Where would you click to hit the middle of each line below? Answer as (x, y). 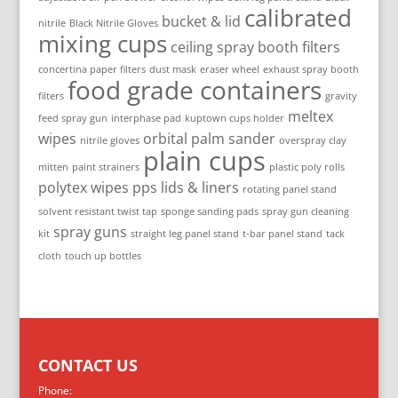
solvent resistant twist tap (97, 211)
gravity (341, 96)
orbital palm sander (209, 139)
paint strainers (105, 167)
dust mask (172, 69)
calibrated (298, 18)
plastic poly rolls (306, 167)
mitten (53, 167)
